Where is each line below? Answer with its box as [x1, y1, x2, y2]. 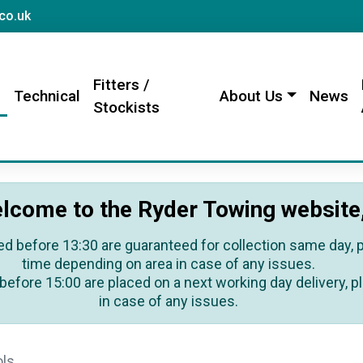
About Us [220, 87, 284, 105]
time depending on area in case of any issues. [22, 255, 315, 272]
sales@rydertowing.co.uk [30, 7, 181, 23]
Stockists [92, 98, 160, 117]
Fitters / [92, 75, 149, 94]
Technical [13, 87, 80, 105]
